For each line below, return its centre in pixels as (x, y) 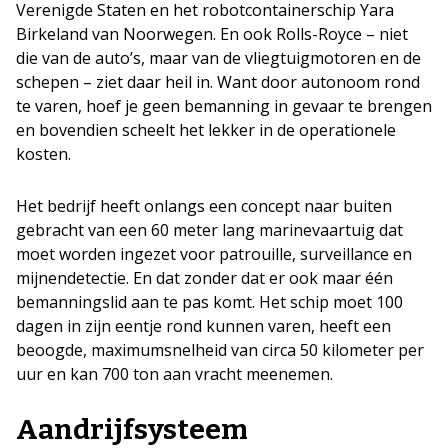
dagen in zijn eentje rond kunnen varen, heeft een (203, 325)
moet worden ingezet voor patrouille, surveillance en (214, 253)
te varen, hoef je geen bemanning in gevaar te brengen (224, 105)
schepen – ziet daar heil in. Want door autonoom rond (218, 81)
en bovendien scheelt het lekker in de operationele (206, 129)
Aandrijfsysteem (132, 429)
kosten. (43, 153)
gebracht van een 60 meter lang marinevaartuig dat (209, 229)
